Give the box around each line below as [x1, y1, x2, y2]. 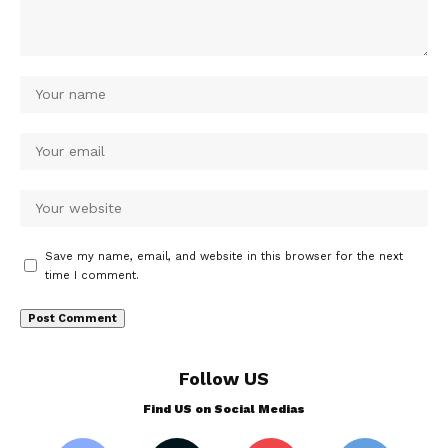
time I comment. [45, 268, 139, 282]
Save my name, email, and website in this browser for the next [45, 249, 403, 263]
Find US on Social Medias [143, 401, 305, 416]
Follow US [179, 367, 269, 389]
